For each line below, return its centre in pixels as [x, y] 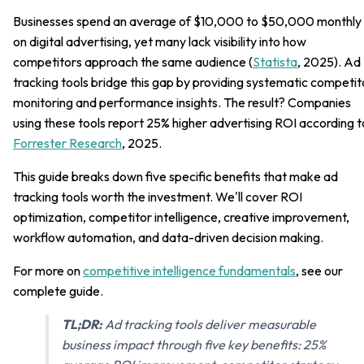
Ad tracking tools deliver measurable [209, 324]
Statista [275, 61]
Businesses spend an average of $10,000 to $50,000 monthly [187, 21]
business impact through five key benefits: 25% [194, 344]
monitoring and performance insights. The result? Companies [182, 102]
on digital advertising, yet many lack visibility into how [160, 41]
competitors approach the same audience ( [133, 61]
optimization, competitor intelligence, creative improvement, [181, 217]
